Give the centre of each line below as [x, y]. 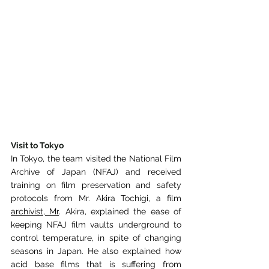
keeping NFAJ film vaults [62, 225]
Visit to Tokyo [37, 145]
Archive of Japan [48, 172]
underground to [150, 225]
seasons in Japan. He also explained [86, 251]
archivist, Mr [35, 211]
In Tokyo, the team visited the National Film [96, 159]
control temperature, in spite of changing [96, 238]
